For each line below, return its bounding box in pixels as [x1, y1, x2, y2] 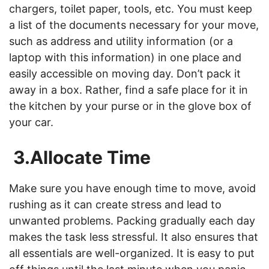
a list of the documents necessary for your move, [9, 19, 259, 31]
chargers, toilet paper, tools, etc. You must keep [9, 2, 252, 15]
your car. [9, 116, 53, 128]
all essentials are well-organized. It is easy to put [9, 247, 255, 259]
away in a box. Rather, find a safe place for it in [9, 83, 248, 96]
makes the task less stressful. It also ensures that [9, 231, 258, 243]
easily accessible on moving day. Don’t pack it [9, 67, 241, 80]
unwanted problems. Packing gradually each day [9, 214, 255, 227]
